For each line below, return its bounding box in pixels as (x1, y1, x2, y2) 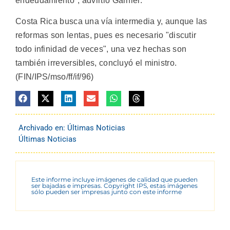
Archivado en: (18, 123, 67, 132)
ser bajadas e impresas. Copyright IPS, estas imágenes (31, 181, 198, 189)
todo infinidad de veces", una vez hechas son (15, 44, 187, 53)
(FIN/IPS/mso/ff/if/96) (15, 72, 94, 81)
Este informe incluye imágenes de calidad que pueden (31, 175, 198, 183)
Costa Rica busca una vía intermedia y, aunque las (15, 16, 207, 26)
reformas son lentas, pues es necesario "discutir (15, 30, 197, 40)
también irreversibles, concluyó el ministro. (15, 58, 177, 67)
